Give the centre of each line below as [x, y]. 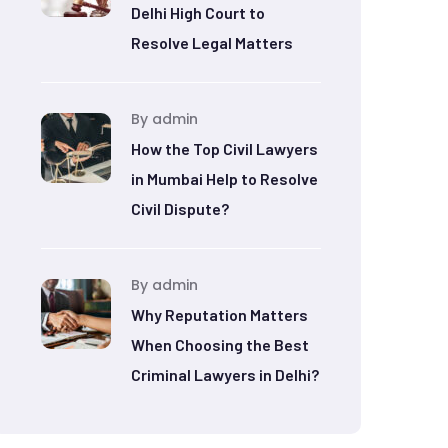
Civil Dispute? [180, 208]
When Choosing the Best [220, 344]
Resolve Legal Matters [212, 42]
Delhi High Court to [198, 12]
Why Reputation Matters [219, 314]
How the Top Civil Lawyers [224, 148]
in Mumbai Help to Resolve [224, 178]
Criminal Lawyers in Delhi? [225, 374]
